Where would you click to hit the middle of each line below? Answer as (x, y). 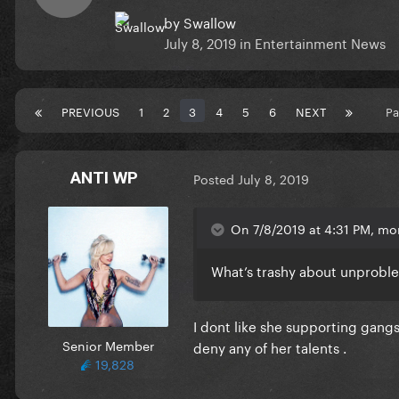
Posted (216, 179)
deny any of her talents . (270, 346)
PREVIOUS (90, 110)
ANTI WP (104, 177)
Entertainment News (320, 41)
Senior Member (108, 344)
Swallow (210, 21)
